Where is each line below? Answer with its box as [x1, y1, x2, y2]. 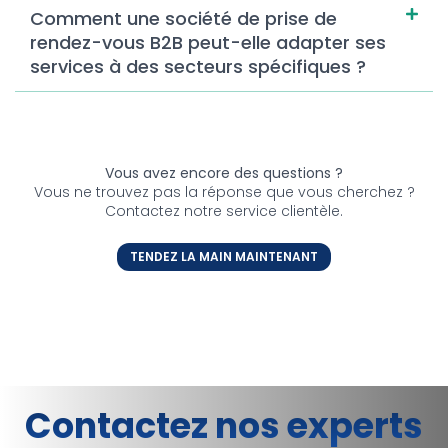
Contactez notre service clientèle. [105, 200, 343, 221]
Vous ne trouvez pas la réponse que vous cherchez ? [33, 181, 415, 202]
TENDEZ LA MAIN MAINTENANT [130, 248, 318, 266]
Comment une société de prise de [30, 5, 337, 31]
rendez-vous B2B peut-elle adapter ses [30, 29, 386, 55]
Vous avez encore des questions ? [105, 162, 343, 183]
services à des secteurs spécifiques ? [30, 53, 366, 79]
